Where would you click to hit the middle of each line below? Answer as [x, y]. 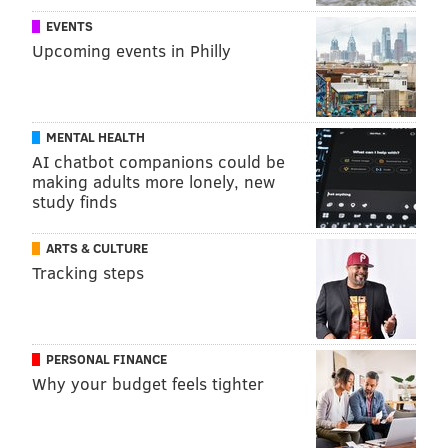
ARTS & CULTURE [97, 248]
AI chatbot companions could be [158, 162]
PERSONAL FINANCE [106, 359]
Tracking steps [88, 273]
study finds [74, 202]
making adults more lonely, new [153, 182]
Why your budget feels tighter [148, 384]
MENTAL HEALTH [95, 137]
